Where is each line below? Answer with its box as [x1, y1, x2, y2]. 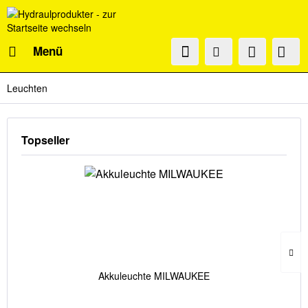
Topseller [21, 132, 69, 148]
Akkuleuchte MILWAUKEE [98, 269, 210, 283]
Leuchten [7, 81, 47, 95]
